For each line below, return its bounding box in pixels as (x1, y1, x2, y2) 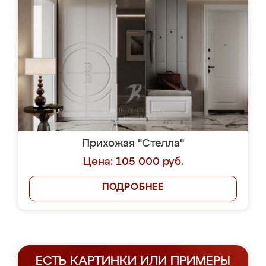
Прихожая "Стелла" (82, 138, 184, 149)
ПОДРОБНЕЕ (102, 183, 164, 192)
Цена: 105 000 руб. (83, 157, 183, 167)
